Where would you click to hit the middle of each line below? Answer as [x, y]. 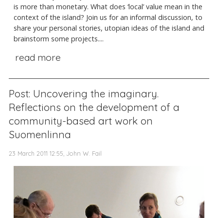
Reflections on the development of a [94, 107]
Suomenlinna [40, 135]
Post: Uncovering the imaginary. [84, 94]
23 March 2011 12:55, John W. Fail [55, 154]
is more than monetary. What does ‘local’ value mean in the [108, 7]
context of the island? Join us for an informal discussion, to [108, 18]
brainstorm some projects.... [59, 39]
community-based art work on [81, 121]
